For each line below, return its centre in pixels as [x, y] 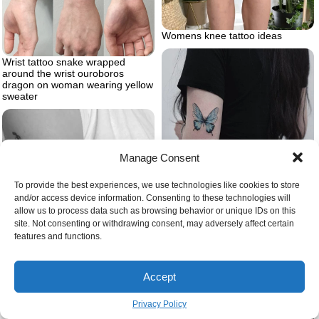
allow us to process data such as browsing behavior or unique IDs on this [155, 211]
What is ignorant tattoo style [65, 305]
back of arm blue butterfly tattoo [233, 230]
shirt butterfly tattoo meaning [226, 218]
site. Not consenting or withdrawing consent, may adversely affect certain [154, 224]
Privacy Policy [159, 304]
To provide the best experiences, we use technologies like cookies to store [157, 185]
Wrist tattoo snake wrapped [64, 62]
